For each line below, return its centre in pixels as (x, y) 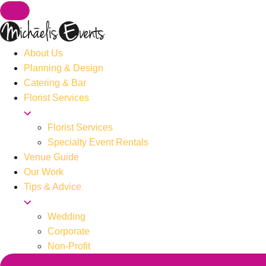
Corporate (69, 231)
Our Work (44, 172)
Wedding (66, 216)
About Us (43, 53)
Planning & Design (64, 68)
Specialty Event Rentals (98, 142)
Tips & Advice (53, 187)
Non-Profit (69, 246)
